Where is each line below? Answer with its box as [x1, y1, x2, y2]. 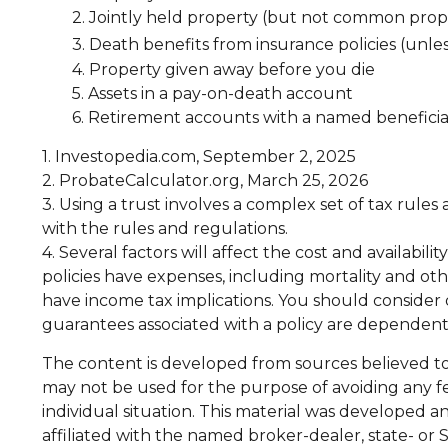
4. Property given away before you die [72, 59, 375, 79]
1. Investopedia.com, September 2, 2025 [42, 146, 356, 166]
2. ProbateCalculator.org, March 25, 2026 [42, 170, 368, 190]
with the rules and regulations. [42, 218, 288, 238]
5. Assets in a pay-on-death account [72, 83, 353, 103]
